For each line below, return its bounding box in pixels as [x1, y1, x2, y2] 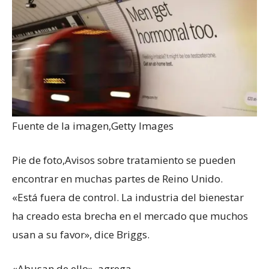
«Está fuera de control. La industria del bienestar [12, 190, 244, 204]
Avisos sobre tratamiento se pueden [65, 153, 235, 167]
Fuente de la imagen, [12, 118, 111, 133]
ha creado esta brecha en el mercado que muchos [12, 208, 248, 223]
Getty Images [111, 118, 174, 133]
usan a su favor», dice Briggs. [12, 227, 150, 241]
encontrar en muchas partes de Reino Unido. [12, 171, 223, 186]
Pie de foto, [12, 153, 65, 167]
